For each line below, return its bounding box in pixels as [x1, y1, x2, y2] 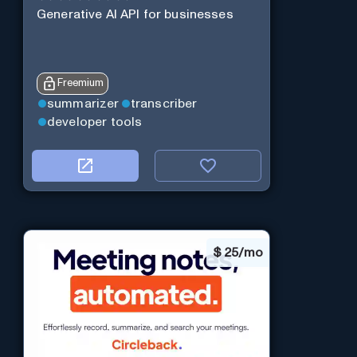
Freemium [57, 78, 104, 89]
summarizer [46, 97, 120, 111]
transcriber [130, 97, 198, 111]
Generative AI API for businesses [36, 8, 233, 22]
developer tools [46, 115, 143, 128]
